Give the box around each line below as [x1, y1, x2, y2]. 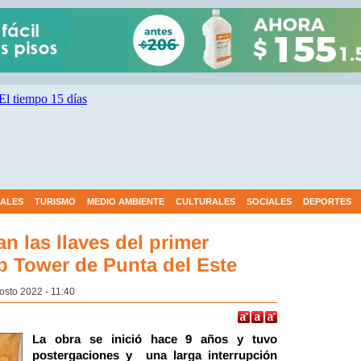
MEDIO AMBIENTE [87, 197, 164, 206]
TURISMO [35, 197, 76, 206]
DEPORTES [303, 197, 351, 206]
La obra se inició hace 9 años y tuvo [32, 332, 277, 346]
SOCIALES [247, 197, 292, 206]
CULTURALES [176, 197, 235, 206]
